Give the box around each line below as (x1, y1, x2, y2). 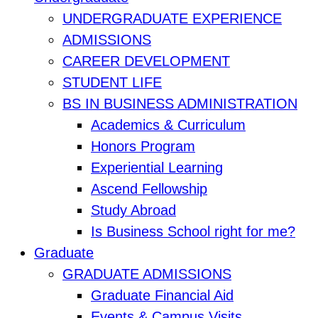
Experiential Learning (91, 160, 223, 176)
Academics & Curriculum (91, 117, 246, 133)
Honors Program (91, 138, 195, 155)
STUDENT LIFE (62, 75, 162, 91)
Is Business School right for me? (91, 224, 295, 240)
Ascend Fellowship (91, 181, 207, 197)
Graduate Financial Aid (91, 287, 234, 304)
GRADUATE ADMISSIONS (62, 266, 231, 283)
